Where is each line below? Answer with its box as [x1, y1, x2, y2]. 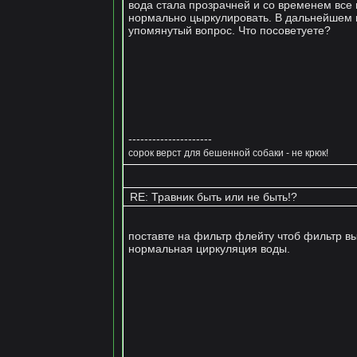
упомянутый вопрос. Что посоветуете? [127, 23, 331, 37]
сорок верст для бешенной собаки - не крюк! [127, 147, 328, 158]
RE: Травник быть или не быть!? [126, 190, 297, 203]
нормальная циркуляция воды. [127, 241, 290, 255]
